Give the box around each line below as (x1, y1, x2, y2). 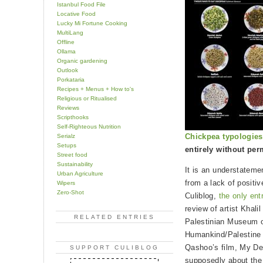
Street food (57, 151, 87, 158)
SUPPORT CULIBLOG (70, 244, 159, 251)
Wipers (57, 179, 75, 186)
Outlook (57, 66, 78, 73)
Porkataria (57, 76, 85, 83)
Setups (57, 141, 76, 149)
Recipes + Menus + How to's (57, 85, 134, 92)
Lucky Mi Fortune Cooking (57, 19, 127, 26)
